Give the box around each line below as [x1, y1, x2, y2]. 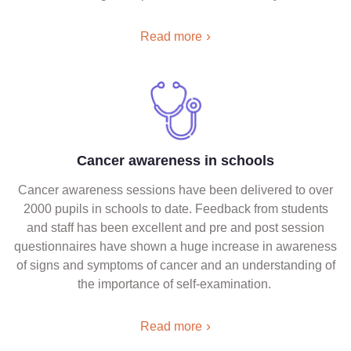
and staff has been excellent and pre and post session [27, 221, 324, 234]
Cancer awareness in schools [77, 153, 274, 168]
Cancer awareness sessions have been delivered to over [18, 183, 333, 197]
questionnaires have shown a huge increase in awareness [14, 240, 337, 253]
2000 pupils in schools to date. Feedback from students [23, 202, 328, 215]
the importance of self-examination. [77, 277, 274, 291]
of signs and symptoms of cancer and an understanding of [16, 259, 335, 272]
